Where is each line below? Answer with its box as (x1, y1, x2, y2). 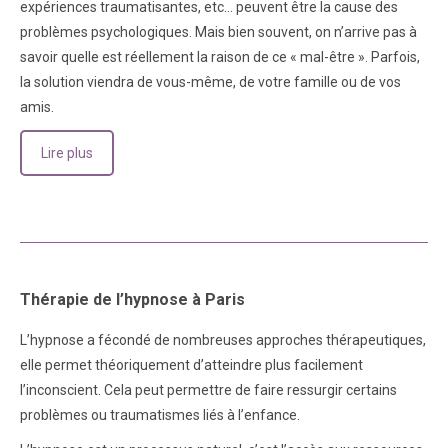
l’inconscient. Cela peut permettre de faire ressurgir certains (20, 381, 397, 398)
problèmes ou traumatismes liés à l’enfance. (20, 406, 300, 423)
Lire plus (41, 145, 93, 161)
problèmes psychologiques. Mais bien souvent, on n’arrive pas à (20, 24, 417, 40)
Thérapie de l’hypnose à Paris (20, 289, 245, 309)
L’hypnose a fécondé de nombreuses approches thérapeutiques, (20, 331, 426, 348)
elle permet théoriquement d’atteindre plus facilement (20, 356, 363, 373)
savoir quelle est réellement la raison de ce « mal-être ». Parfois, (20, 49, 420, 65)
